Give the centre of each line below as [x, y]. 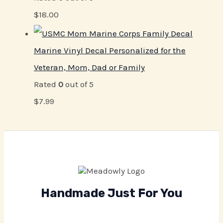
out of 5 [78, 84]
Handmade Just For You [111, 193]
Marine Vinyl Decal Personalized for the [110, 50]
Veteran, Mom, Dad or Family [89, 67]
